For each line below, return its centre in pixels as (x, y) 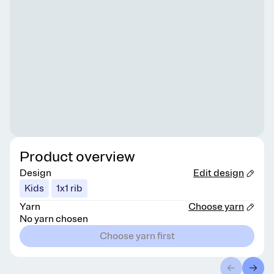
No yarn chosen (54, 219)
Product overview (77, 157)
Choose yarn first (137, 236)
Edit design (219, 173)
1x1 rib (69, 189)
